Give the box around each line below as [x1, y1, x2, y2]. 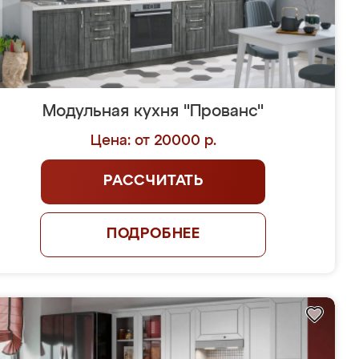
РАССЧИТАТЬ [103, 174, 204, 188]
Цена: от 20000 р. [90, 134, 216, 148]
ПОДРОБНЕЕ [106, 227, 201, 241]
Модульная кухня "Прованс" [42, 103, 264, 119]
